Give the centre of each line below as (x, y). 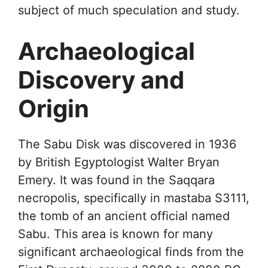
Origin (54, 108)
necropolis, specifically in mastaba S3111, (134, 198)
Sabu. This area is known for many (115, 234)
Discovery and (101, 80)
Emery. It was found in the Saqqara (116, 180)
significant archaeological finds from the (131, 252)
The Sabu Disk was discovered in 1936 (127, 144)
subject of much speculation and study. (129, 10)
